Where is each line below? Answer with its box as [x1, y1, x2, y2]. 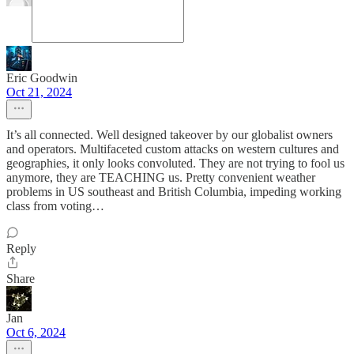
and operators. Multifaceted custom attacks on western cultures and [6, 142, 339, 156]
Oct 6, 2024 [6, 326, 66, 339]
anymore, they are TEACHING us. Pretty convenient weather [6, 171, 315, 184]
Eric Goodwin [6, 71, 77, 85]
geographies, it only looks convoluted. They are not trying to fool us [6, 156, 345, 170]
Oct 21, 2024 [6, 85, 72, 99]
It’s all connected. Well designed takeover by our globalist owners [6, 128, 333, 141]
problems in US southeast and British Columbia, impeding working [6, 185, 341, 198]
